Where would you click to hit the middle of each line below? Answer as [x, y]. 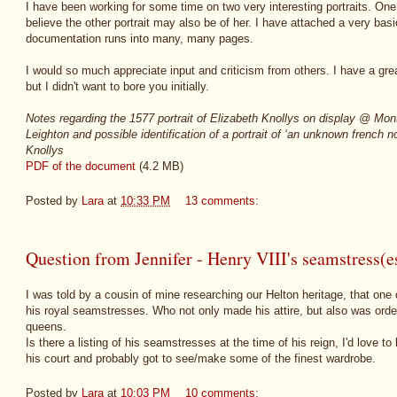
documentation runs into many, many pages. [140, 39]
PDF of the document [81, 167]
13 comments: [224, 200]
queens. [46, 327]
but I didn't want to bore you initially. [117, 87]
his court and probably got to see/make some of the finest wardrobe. [201, 359]
